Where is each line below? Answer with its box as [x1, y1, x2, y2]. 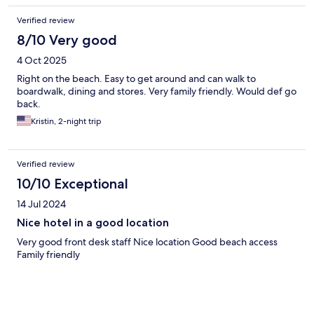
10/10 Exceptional [17, 175, 128, 193]
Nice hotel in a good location [17, 216, 169, 230]
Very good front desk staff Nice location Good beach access [17, 235, 278, 249]
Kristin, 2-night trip [31, 116, 102, 128]
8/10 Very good [17, 32, 117, 49]
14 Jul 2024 [17, 198, 66, 211]
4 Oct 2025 [17, 54, 67, 67]
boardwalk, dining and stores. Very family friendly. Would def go [17, 85, 296, 98]
